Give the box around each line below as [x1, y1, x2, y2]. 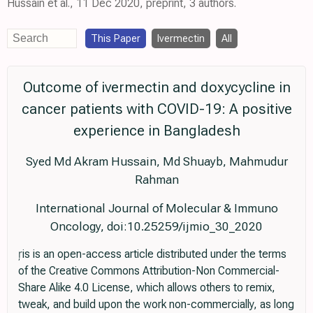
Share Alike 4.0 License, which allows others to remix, [18, 281, 275, 294]
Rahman [134, 173, 179, 187]
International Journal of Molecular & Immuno [35, 201, 278, 215]
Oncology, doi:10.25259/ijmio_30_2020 [50, 219, 263, 233]
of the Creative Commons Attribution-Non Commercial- [18, 264, 279, 277]
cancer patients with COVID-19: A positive [21, 101, 292, 117]
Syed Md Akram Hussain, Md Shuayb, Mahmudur [25, 154, 288, 168]
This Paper [91, 32, 140, 45]
